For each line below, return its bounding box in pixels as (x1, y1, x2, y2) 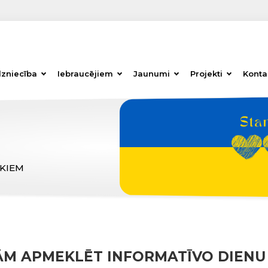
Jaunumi (133, 69, 170, 78)
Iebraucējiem (57, 69, 113, 78)
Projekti (190, 69, 223, 78)
